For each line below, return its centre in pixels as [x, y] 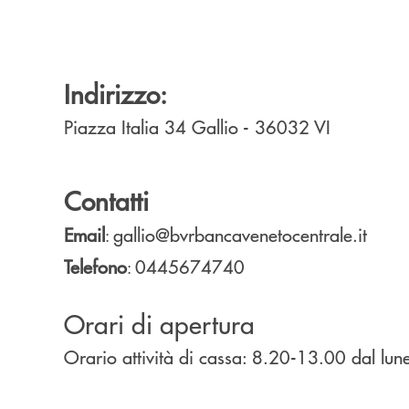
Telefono [95, 267]
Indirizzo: [115, 94]
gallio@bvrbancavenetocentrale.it [240, 235]
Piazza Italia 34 [128, 127]
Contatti [106, 201]
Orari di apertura [159, 324]
